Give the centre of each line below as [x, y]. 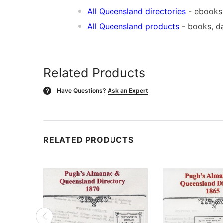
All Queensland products [133, 26]
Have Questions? [81, 90]
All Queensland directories [136, 11]
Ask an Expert [128, 90]
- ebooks [204, 11]
